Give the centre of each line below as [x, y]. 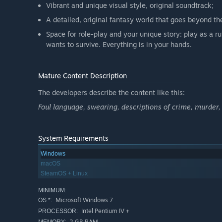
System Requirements [73, 138]
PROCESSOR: [58, 211]
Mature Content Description [83, 76]
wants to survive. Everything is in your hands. [119, 45]
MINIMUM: [52, 191]
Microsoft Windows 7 [83, 200]
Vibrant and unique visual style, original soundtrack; [130, 5]
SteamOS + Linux [64, 174]
